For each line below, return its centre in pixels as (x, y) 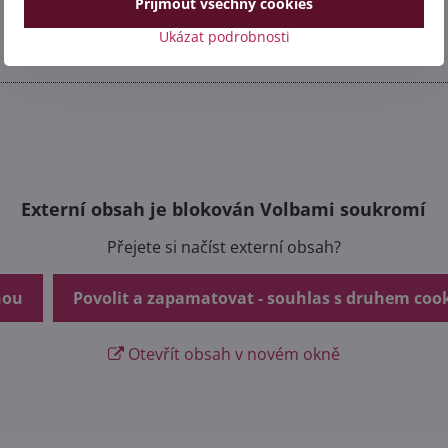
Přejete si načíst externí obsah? (223, 247)
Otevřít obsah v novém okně (231, 354)
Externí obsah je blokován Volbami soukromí (224, 209)
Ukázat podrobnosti (224, 36)
